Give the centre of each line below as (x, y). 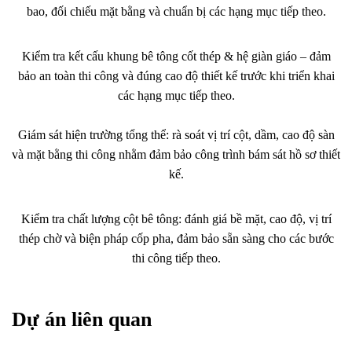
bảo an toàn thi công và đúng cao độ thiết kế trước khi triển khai (176, 75)
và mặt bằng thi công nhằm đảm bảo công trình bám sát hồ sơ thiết (176, 154)
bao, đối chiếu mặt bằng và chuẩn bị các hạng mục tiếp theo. (176, 11)
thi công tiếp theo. (176, 258)
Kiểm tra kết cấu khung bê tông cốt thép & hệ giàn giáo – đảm (176, 56)
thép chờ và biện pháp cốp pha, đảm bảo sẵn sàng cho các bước (176, 238)
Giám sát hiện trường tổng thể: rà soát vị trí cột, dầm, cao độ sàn (176, 134)
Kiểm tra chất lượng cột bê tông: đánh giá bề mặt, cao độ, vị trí (176, 218)
